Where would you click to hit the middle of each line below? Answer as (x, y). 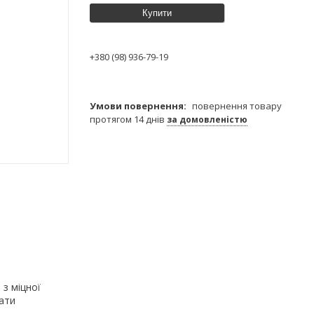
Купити (157, 13)
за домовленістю (207, 119)
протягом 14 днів (128, 119)
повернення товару (237, 105)
